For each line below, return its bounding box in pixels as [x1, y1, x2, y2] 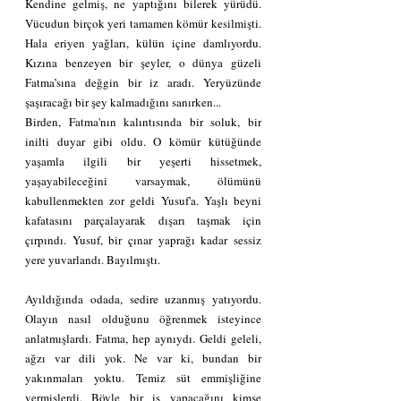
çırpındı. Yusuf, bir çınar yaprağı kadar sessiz [25, 231, 261, 248]
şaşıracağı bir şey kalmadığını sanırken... [25, 93, 221, 110]
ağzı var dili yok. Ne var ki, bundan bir [25, 349, 261, 366]
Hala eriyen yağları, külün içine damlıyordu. [25, 34, 261, 51]
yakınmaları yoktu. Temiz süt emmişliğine [25, 369, 261, 386]
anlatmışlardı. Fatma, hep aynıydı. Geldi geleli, [25, 329, 261, 346]
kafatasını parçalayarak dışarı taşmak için [25, 211, 261, 228]
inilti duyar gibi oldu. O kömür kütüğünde [25, 132, 261, 149]
